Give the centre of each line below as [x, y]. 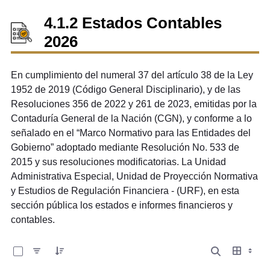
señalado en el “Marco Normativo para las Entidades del [130, 133]
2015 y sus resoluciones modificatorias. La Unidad [118, 162]
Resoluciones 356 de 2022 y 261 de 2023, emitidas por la [133, 104]
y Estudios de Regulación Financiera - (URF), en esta [125, 191]
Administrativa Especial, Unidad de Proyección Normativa [134, 177]
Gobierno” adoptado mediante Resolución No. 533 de [125, 148]
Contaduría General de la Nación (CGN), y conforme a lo [131, 119]
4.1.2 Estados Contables [133, 23]
